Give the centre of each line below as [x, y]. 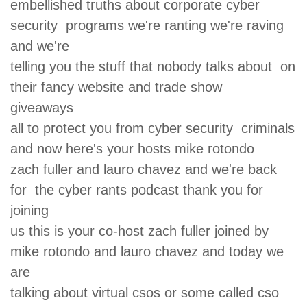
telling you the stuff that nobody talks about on [153, 66]
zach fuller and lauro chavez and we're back [144, 169]
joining [34, 210]
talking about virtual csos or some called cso [145, 292]
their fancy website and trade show [116, 87]
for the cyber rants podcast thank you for [137, 189]
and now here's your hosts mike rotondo [136, 148]
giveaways [46, 107]
